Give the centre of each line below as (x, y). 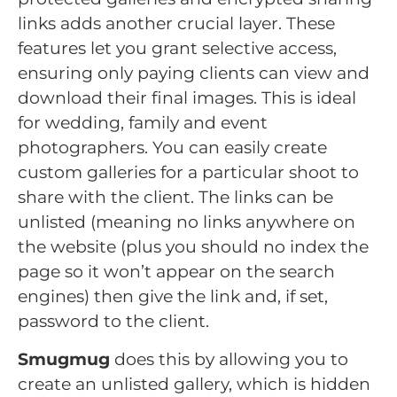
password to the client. (116, 322)
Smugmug (64, 360)
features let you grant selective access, (177, 49)
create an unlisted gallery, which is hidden (194, 385)
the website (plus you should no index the (193, 247)
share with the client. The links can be (175, 198)
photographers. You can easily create (172, 148)
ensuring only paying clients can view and (194, 74)
